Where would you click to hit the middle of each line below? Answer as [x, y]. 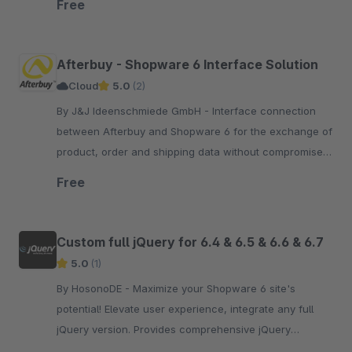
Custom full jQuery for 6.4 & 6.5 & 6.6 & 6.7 [190, 242]
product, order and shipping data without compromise [190, 152]
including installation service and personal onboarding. [192, 172]
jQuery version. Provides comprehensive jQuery [174, 329]
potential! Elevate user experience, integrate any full [185, 309]
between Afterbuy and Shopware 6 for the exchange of [194, 131]
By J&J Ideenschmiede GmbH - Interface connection [134, 111]
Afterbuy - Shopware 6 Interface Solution [187, 64]
